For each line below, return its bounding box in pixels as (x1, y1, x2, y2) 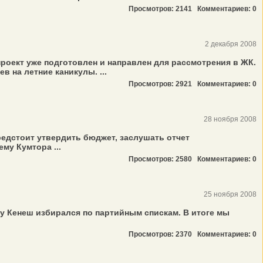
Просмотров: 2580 (129, 155, 197, 163)
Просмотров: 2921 (129, 80, 197, 88)
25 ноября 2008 (204, 190, 257, 198)
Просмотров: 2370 (129, 230, 197, 238)
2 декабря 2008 (205, 40, 257, 48)
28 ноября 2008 (204, 115, 257, 123)
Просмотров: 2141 (129, 5, 197, 13)
